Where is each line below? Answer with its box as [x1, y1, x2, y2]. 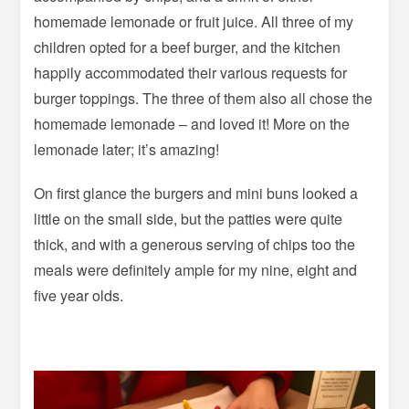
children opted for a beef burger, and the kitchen [34, 37, 341, 58]
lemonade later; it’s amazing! [34, 139, 220, 161]
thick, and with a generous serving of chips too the [34, 234, 356, 256]
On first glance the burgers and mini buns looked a [34, 183, 359, 204]
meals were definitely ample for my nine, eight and [34, 259, 358, 281]
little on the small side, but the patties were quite [34, 208, 343, 230]
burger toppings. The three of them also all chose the [34, 88, 373, 110]
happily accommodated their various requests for [34, 62, 348, 84]
